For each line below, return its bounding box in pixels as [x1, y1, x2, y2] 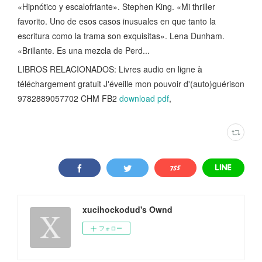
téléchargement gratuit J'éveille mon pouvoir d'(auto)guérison [18, 78, 244, 90]
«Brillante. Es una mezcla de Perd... [18, 44, 150, 57]
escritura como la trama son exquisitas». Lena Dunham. [18, 30, 225, 42]
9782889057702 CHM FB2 [18, 92, 119, 105]
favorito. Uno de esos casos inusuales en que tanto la [18, 15, 216, 27]
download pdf [119, 92, 169, 105]
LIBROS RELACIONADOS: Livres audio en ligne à [18, 63, 202, 75]
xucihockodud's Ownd [82, 204, 173, 216]
